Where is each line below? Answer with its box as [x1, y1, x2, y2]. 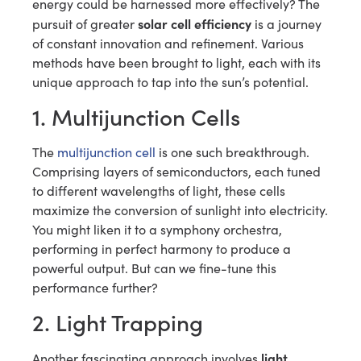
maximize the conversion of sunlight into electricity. [32, 201, 328, 219]
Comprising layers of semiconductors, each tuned [32, 163, 321, 180]
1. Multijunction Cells [32, 100, 240, 133]
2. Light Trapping [32, 305, 203, 338]
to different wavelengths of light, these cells [32, 182, 285, 200]
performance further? [32, 279, 158, 297]
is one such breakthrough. [156, 143, 309, 161]
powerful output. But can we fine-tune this [32, 259, 276, 277]
